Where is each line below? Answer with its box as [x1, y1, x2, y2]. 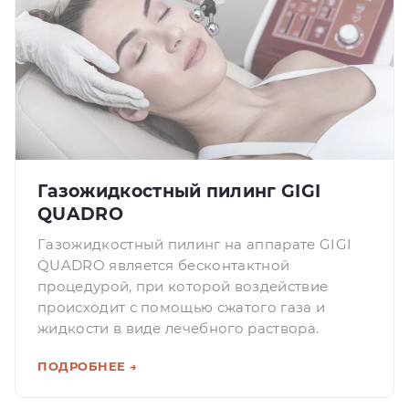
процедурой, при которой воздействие [37, 278, 329, 295]
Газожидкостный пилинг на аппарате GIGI [37, 236, 352, 253]
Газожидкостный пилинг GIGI [37, 179, 321, 202]
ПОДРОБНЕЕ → [37, 358, 138, 373]
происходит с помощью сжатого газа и [37, 299, 326, 316]
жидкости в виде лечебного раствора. [37, 320, 320, 337]
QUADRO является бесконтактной [37, 257, 290, 274]
